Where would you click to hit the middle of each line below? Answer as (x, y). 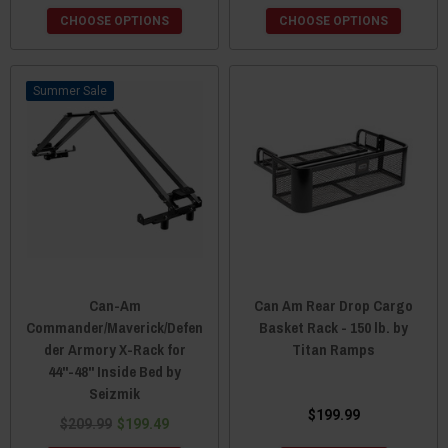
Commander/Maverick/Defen (114, 327)
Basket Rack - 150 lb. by (333, 327)
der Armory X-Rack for (114, 349)
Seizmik (114, 393)
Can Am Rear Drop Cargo (333, 305)
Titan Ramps (333, 349)
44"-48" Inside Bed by (114, 371)
